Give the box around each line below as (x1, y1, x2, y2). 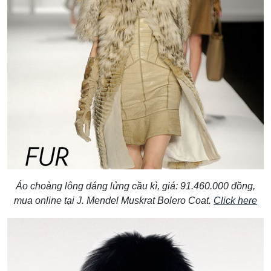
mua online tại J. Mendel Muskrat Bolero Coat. (14, 195, 214, 206)
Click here (214, 195, 257, 206)
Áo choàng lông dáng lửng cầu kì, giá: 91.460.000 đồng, (16, 180, 255, 191)
